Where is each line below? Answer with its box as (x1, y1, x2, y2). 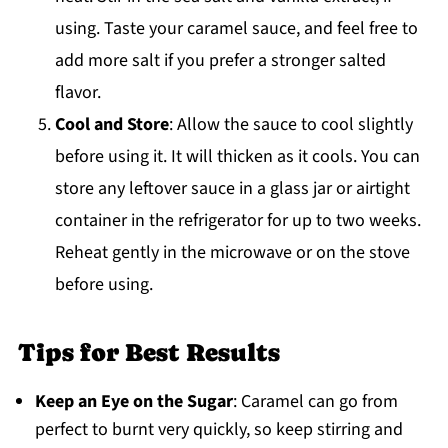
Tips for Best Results (17, 337, 280, 367)
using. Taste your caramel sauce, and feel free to (54, 15, 418, 41)
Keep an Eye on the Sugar (34, 388, 233, 414)
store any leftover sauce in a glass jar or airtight (54, 175, 410, 201)
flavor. (54, 79, 101, 105)
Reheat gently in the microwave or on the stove (54, 239, 410, 265)
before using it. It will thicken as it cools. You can (54, 143, 420, 169)
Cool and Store (54, 111, 169, 137)
